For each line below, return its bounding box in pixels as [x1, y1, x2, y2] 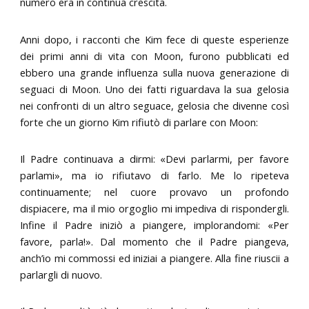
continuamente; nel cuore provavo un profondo [20, 185, 289, 199]
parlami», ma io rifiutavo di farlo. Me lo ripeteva [20, 168, 289, 183]
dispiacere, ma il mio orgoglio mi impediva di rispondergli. [20, 201, 289, 216]
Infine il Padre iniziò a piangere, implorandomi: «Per [20, 218, 289, 232]
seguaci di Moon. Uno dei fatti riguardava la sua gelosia [20, 81, 289, 96]
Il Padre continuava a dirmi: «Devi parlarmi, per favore [20, 152, 289, 166]
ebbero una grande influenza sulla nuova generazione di [20, 65, 289, 79]
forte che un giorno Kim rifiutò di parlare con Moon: [20, 114, 259, 129]
